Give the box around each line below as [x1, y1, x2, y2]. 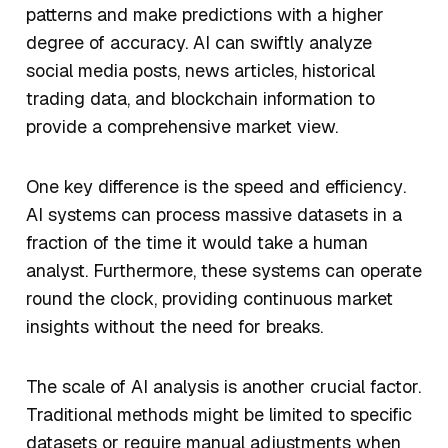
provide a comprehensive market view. [26, 115, 343, 139]
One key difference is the [26, 175, 234, 199]
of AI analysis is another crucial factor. [105, 375, 421, 399]
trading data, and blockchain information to [26, 87, 375, 111]
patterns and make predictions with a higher [26, 3, 384, 27]
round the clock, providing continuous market [26, 287, 393, 311]
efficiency [325, 175, 403, 199]
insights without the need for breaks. [26, 315, 328, 339]
